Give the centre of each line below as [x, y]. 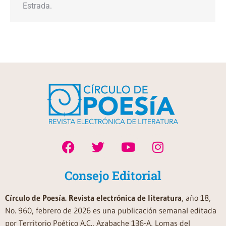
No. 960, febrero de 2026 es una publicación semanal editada [111, 210]
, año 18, [196, 198]
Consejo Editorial [113, 176]
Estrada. [37, 6]
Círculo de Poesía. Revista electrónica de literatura [93, 198]
